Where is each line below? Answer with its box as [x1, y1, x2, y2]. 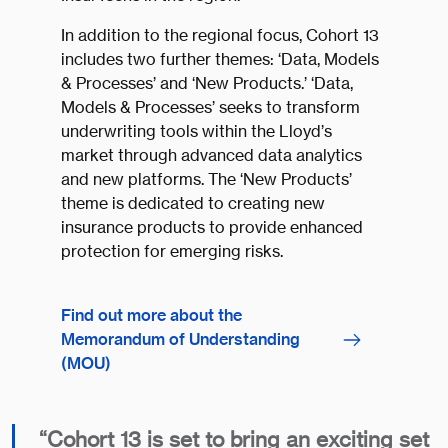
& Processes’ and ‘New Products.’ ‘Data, [60, 73, 353, 94]
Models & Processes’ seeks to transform [60, 97, 360, 118]
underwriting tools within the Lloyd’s [60, 121, 332, 142]
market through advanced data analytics [60, 145, 362, 166]
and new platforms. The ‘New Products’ [60, 169, 352, 190]
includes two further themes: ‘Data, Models [60, 49, 379, 70]
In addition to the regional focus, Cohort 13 [60, 25, 379, 46]
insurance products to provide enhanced [60, 217, 363, 238]
